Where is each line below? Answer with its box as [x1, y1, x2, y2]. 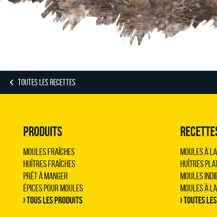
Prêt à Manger [23, 170, 68, 181]
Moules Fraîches [23, 146, 75, 157]
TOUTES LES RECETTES [18, 77, 76, 87]
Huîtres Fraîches [23, 158, 75, 169]
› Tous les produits [23, 195, 82, 205]
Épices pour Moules [23, 183, 83, 193]
